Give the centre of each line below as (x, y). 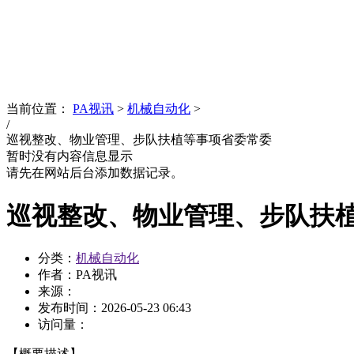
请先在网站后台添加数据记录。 (95, 173)
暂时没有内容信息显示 (70, 156)
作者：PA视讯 (77, 275)
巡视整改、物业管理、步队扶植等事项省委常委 (139, 140)
